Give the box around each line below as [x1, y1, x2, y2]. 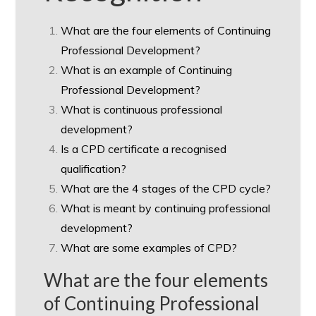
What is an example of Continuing [61, 63, 233, 77]
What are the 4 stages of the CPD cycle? [61, 181, 272, 195]
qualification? [61, 162, 127, 176]
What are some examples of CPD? [61, 241, 238, 255]
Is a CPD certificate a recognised [61, 142, 227, 156]
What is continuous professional [61, 102, 223, 116]
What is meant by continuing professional [61, 201, 271, 215]
